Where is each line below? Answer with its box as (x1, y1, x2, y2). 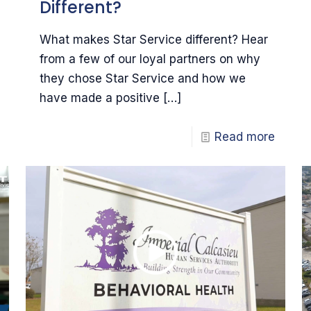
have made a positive (39, 91, 160, 106)
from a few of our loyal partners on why (39, 52, 260, 67)
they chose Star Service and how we (39, 72, 246, 86)
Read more (215, 130, 276, 144)
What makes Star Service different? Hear (39, 33, 268, 47)
